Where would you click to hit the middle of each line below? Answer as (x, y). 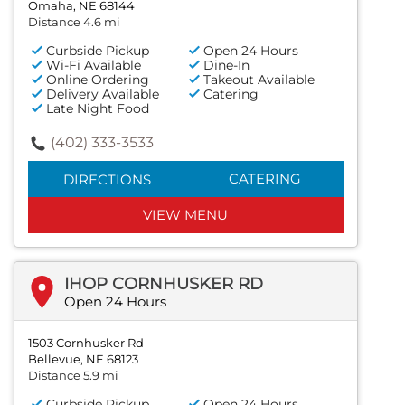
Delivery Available (103, 94)
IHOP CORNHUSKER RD (164, 284)
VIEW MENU (186, 215)
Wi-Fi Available (94, 66)
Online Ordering (98, 80)
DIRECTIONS (107, 180)
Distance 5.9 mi (73, 376)
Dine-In (227, 66)
